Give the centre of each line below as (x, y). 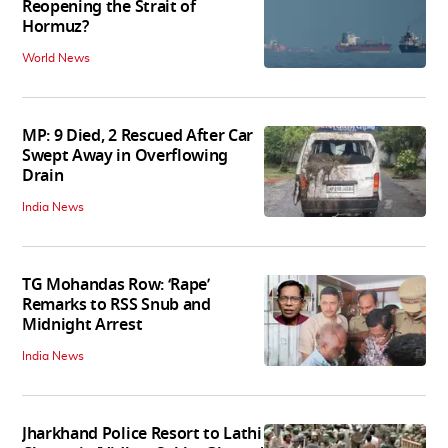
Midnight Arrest (82, 325)
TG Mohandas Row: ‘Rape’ (116, 285)
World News (56, 58)
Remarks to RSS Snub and (116, 305)
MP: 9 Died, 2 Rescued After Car (138, 136)
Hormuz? (55, 27)
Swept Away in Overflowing (125, 156)
